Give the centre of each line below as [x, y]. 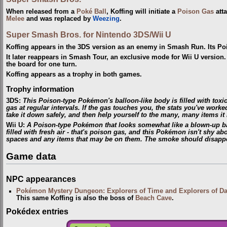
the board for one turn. [42, 64]
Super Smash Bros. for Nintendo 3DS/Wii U [89, 34]
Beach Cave [154, 198]
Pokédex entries [37, 211]
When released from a [41, 12]
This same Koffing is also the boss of [76, 198]
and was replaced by [59, 19]
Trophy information [40, 89]
